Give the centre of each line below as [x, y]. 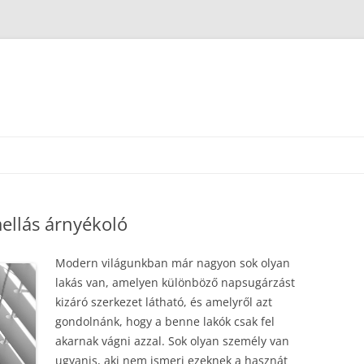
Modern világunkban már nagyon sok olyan [173, 263]
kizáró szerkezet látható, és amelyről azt [164, 302]
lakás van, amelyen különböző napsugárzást [175, 282]
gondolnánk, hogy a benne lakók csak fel [165, 321]
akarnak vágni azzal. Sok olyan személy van [172, 341]
